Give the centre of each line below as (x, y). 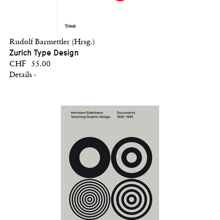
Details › (23, 75)
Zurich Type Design (44, 53)
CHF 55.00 (30, 64)
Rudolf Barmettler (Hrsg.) (52, 42)
